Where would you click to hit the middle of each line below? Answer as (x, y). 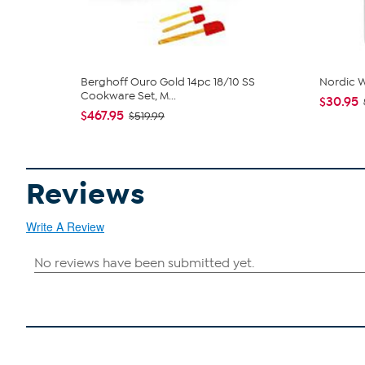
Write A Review (65, 227)
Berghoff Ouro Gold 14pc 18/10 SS (168, 82)
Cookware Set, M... (128, 96)
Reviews (86, 195)
